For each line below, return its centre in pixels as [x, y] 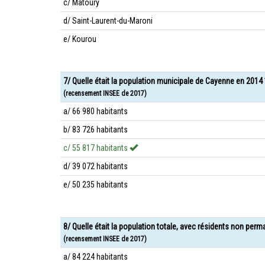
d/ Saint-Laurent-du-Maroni [108, 21]
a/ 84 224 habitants [96, 257]
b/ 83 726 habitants [96, 130]
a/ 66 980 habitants [96, 111]
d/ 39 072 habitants [96, 166]
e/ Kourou [80, 39]
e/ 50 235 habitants [96, 185]
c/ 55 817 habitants [96, 148]
